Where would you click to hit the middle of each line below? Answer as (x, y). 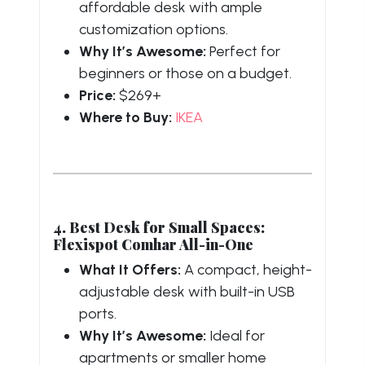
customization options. (154, 29)
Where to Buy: (125, 117)
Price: (97, 95)
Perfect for (243, 51)
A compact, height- (246, 269)
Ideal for (235, 335)
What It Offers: (130, 269)
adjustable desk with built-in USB (187, 291)
